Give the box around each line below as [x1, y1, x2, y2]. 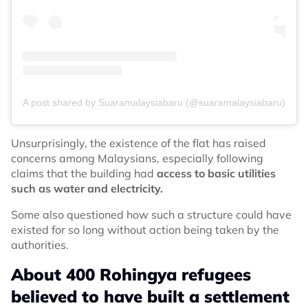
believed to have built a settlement [11, 285, 289, 307]
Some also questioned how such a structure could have [11, 207, 291, 221]
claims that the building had [11, 166, 157, 180]
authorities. [11, 237, 69, 252]
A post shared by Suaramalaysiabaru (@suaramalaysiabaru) [23, 96, 285, 108]
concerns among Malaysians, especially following [11, 151, 263, 165]
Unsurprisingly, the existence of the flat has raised [11, 135, 266, 150]
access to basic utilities [157, 166, 276, 180]
